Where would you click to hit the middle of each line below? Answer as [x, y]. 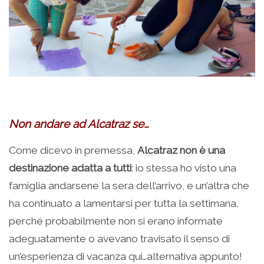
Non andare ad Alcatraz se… [79, 123]
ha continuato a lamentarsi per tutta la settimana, [124, 203]
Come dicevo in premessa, [73, 150]
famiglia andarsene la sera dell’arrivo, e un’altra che [129, 185]
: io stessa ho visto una [184, 168]
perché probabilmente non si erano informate [116, 221]
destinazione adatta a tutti [70, 168]
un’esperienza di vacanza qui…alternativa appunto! [126, 256]
